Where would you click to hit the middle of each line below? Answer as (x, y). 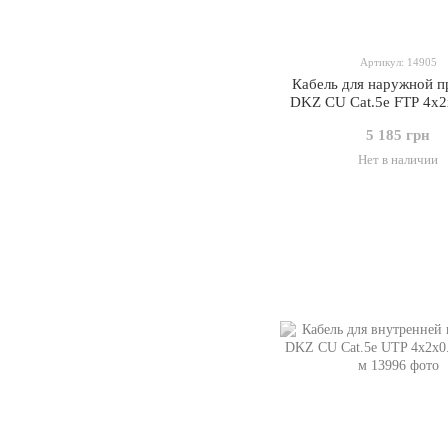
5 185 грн (398, 135)
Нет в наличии (398, 159)
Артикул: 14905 (398, 62)
